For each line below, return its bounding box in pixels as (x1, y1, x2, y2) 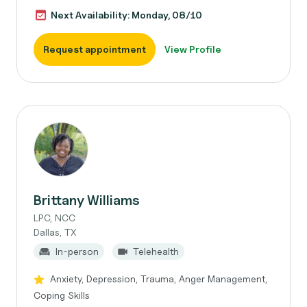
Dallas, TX (34, 226, 77, 238)
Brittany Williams (34, 192, 140, 208)
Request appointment (43, 43, 146, 55)
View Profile (164, 43, 221, 55)
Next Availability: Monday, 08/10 (51, 9, 202, 21)
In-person (56, 245, 99, 257)
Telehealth (133, 245, 179, 257)
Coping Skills (34, 289, 90, 301)
